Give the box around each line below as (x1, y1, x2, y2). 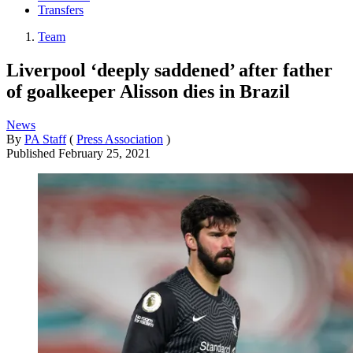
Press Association (76, 132, 163, 146)
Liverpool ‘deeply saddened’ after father (6, 59, 333, 80)
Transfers (38, 3, 84, 17)
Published (6, 146, 58, 160)
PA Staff (24, 132, 66, 146)
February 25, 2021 (58, 146, 150, 160)
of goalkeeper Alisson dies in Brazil (6, 80, 290, 102)
